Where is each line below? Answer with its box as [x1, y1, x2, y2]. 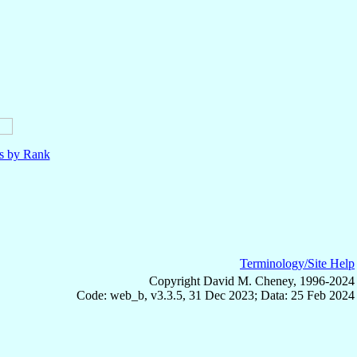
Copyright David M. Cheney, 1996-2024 [149, 273, 355, 288]
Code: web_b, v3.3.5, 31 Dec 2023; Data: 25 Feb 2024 [76, 288, 355, 302]
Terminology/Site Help [240, 256, 355, 270]
